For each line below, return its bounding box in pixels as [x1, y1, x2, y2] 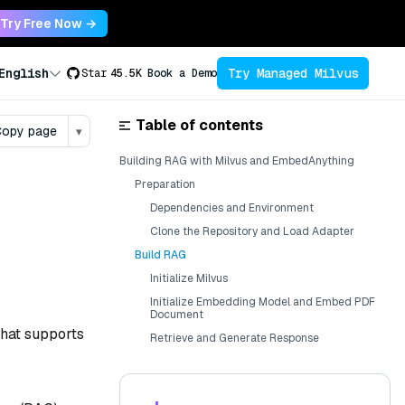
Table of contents [136, 116, 263, 135]
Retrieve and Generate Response [150, 331, 319, 345]
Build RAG [135, 248, 186, 262]
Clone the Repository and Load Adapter [150, 224, 354, 239]
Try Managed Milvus [228, 64, 358, 81]
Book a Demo [147, 66, 217, 80]
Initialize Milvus [150, 271, 228, 286]
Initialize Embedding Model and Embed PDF [150, 295, 375, 309]
